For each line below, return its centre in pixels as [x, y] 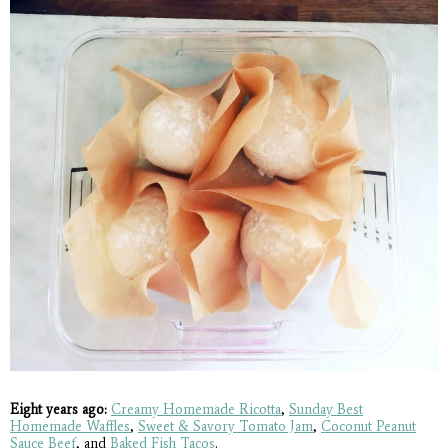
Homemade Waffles [70, 426]
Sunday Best [326, 409]
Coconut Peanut [368, 426]
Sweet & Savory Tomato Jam [225, 426]
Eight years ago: [58, 409]
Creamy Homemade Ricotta [196, 409]
